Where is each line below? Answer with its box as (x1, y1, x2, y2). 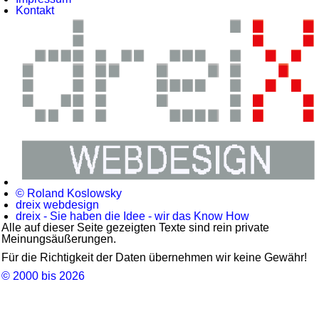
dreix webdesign (16, 199, 100, 211)
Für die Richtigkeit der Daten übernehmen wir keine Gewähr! (1, 251, 308, 264)
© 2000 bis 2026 (1, 270, 85, 283)
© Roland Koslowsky (16, 187, 122, 200)
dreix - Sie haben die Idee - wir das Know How (16, 210, 250, 223)
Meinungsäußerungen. (1, 233, 117, 246)
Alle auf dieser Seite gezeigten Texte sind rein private (1, 221, 270, 234)
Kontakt (16, 4, 55, 17)
